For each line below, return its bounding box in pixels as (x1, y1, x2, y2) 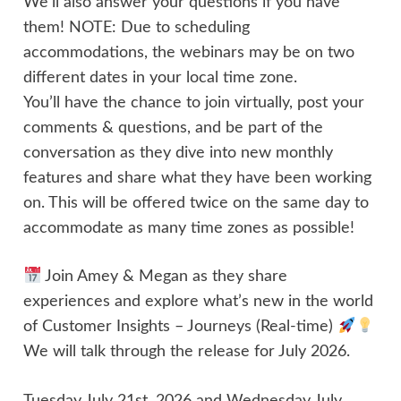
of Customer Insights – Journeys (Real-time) (23, 319, 338, 335)
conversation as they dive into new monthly (23, 144, 334, 160)
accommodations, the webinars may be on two (23, 44, 355, 60)
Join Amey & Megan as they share (41, 269, 288, 285)
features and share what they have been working (23, 169, 372, 185)
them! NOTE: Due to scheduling (23, 19, 251, 35)
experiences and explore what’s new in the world (23, 294, 374, 310)
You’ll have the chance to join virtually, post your (23, 94, 365, 110)
